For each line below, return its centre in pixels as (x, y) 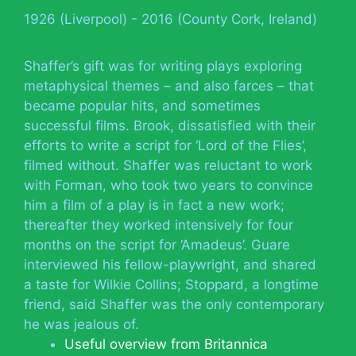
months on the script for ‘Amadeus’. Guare (157, 244)
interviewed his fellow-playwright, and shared (170, 264)
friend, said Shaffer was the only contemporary (174, 304)
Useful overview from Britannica (166, 344)
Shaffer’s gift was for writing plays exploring (163, 66)
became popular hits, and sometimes (142, 105)
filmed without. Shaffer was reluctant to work (168, 165)
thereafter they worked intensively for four (159, 224)
